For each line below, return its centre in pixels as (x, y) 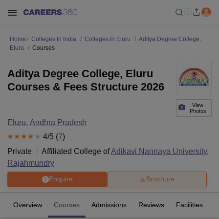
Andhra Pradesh (58, 122)
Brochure (160, 179)
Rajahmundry (31, 163)
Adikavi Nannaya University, (160, 151)
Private (20, 151)
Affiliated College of (76, 151)
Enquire (61, 179)
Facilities (189, 205)
